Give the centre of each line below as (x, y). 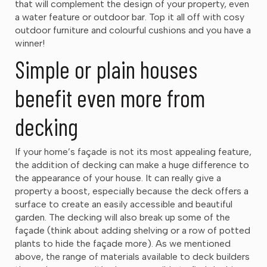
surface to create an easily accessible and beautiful (124, 204)
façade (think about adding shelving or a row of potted (133, 230)
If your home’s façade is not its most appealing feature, (133, 151)
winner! (30, 43)
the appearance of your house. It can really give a (118, 178)
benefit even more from (110, 97)
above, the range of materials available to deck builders (132, 256)
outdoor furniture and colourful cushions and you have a (133, 30)
